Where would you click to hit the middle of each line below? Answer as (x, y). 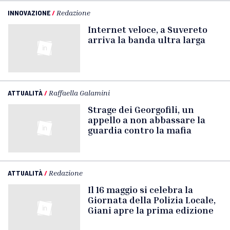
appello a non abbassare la (147, 120)
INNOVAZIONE (29, 13)
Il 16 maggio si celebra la (140, 190)
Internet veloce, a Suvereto (148, 30)
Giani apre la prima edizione (151, 210)
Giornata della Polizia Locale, (152, 200)
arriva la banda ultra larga (147, 40)
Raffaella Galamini (79, 93)
